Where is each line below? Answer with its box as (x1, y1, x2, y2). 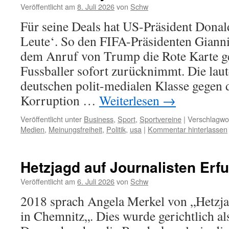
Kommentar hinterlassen (148, 124, 227, 134)
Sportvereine (140, 113, 181, 124)
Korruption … (20, 91, 99, 109)
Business (84, 113, 113, 124)
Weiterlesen (99, 91, 163, 109)
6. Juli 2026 (77, 176, 114, 187)
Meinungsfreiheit (49, 124, 102, 134)
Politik (106, 124, 126, 134)
